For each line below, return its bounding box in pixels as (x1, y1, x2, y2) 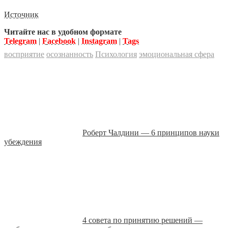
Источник (4, 10, 39, 19)
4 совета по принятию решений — (82, 216, 203, 224)
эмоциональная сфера (139, 50, 214, 59)
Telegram (4, 37, 37, 45)
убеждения (4, 137, 42, 146)
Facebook (42, 37, 76, 45)
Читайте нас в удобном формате (4, 27, 122, 36)
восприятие (4, 50, 44, 59)
